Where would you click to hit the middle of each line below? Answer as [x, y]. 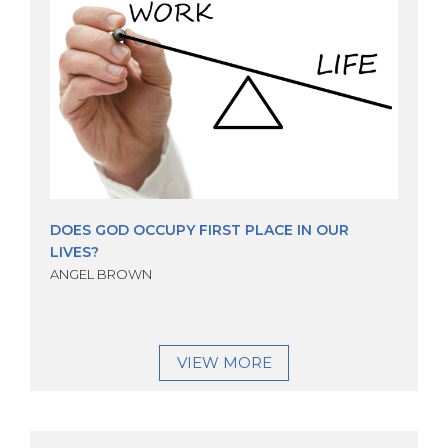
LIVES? [74, 252]
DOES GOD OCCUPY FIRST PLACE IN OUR [199, 230]
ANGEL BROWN [101, 274]
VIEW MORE [224, 363]
